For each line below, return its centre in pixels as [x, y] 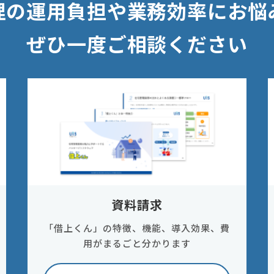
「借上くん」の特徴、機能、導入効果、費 [137, 228]
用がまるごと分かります [137, 243]
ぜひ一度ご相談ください [137, 44]
